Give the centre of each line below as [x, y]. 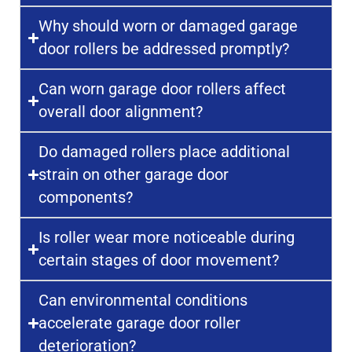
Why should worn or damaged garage [169, 26]
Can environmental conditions [143, 301]
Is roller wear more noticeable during [167, 238]
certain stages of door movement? [159, 260]
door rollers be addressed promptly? [164, 49]
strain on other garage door [134, 175]
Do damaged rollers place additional [165, 152]
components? [86, 198]
